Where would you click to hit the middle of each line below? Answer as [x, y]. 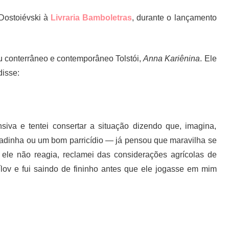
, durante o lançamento [174, 18]
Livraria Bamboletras [91, 18]
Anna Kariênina [172, 59]
